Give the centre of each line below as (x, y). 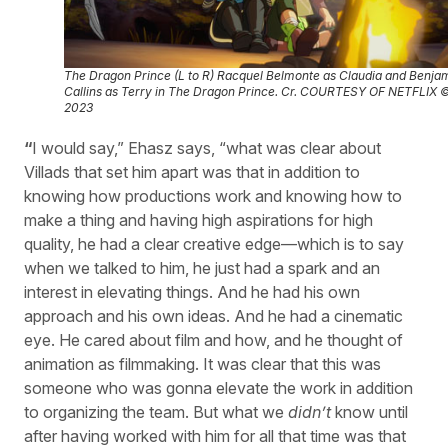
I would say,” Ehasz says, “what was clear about (206, 148)
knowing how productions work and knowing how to (213, 196)
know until (369, 412)
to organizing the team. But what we (156, 412)
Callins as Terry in (116, 92)
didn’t (309, 412)
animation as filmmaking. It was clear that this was (202, 364)
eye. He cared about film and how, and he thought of (213, 340)
